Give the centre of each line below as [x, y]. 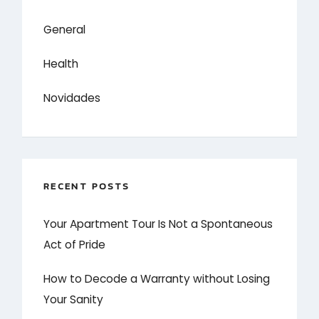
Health [61, 63]
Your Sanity [74, 300]
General [65, 29]
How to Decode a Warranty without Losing [157, 279]
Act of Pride [75, 245]
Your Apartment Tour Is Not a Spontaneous [158, 224]
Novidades [72, 98]
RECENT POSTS [87, 186]
